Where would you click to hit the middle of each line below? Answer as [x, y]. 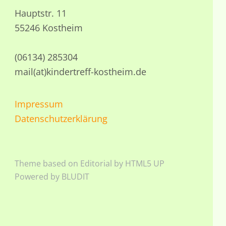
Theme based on [48, 163]
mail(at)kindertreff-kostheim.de [81, 71]
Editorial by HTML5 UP [123, 163]
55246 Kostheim [49, 27]
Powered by [38, 176]
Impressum [39, 104]
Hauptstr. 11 [41, 13]
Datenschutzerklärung [61, 118]
